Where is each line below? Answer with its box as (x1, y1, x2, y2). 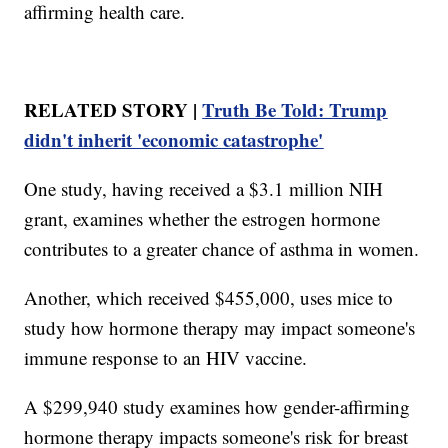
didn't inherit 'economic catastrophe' (24, 125, 324, 153)
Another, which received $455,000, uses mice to (24, 284, 394, 310)
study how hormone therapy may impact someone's (24, 314, 416, 340)
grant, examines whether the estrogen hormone (24, 205, 381, 231)
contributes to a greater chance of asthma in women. (24, 235, 420, 261)
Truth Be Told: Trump (202, 95, 388, 123)
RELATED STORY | (24, 95, 203, 123)
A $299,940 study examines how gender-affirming (24, 393, 411, 419)
